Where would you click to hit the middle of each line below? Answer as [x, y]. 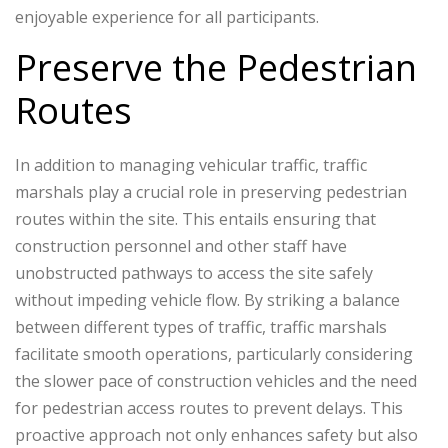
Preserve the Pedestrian [216, 68]
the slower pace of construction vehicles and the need [216, 381]
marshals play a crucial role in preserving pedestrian [211, 192]
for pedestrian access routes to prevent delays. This [209, 408]
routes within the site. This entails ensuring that [195, 219]
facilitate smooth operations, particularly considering [214, 354]
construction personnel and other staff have [181, 246]
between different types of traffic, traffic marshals [201, 327]
